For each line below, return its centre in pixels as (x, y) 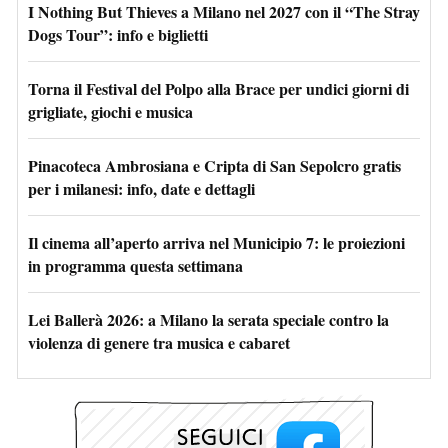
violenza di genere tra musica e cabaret (159, 342)
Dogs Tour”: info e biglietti (118, 34)
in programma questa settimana (135, 265)
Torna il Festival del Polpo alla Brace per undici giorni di (218, 88)
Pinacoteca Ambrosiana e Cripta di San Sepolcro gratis (214, 165)
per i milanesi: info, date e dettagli (141, 188)
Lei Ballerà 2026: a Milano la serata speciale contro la (208, 319)
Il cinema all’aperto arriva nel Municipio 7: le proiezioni (216, 242)
